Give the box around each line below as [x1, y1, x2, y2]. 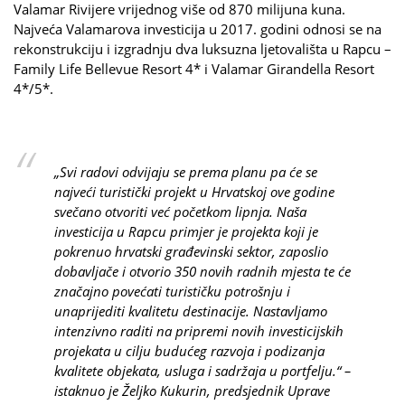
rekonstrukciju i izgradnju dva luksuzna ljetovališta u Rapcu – [14, 39, 391, 58]
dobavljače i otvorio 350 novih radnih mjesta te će [54, 261, 351, 280]
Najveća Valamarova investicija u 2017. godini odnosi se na [14, 19, 381, 38]
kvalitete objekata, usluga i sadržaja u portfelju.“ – [54, 361, 351, 380]
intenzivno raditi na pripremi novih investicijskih [54, 321, 344, 340]
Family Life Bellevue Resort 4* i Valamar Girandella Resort [14, 59, 374, 78]
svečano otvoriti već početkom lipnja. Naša [54, 202, 306, 221]
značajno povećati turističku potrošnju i [54, 281, 290, 300]
